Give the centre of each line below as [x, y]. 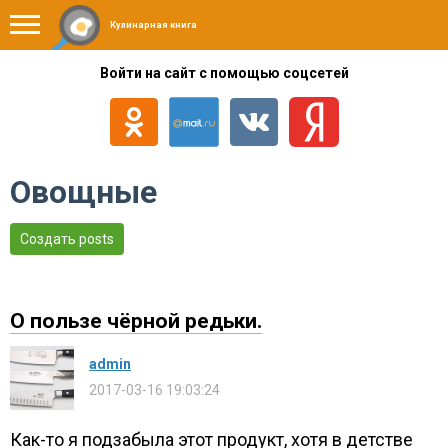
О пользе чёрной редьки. [136, 321]
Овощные [83, 192]
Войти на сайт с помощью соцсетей [224, 73]
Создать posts [67, 239]
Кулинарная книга [153, 25]
